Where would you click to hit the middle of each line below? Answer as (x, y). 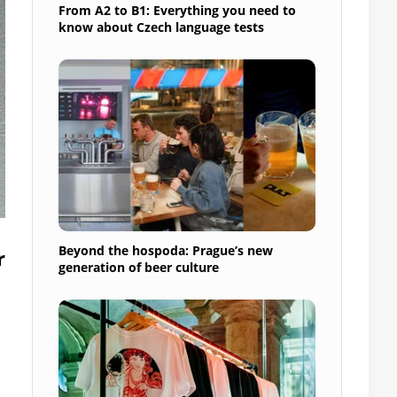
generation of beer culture (139, 267)
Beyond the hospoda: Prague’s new (166, 250)
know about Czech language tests (161, 27)
